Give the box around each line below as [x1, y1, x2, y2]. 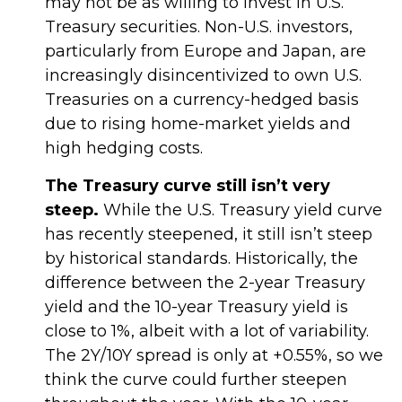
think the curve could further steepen [45, 370, 347, 389]
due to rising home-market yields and [45, 114, 351, 134]
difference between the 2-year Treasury [45, 273, 365, 293]
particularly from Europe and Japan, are [45, 41, 366, 61]
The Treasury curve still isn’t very [45, 176, 330, 196]
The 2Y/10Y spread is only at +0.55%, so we [45, 345, 383, 365]
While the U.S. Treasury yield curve [99, 200, 382, 220]
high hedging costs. [45, 138, 203, 158]
